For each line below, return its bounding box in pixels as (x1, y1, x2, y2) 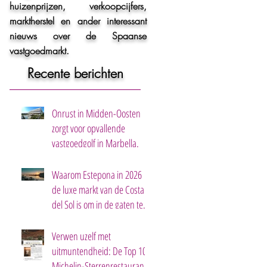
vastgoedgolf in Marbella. (52, 136, 139, 150)
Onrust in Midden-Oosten (52, 106, 141, 120)
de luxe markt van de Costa (52, 182, 144, 197)
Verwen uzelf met (52, 229, 111, 243)
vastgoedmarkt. (10, 44, 69, 57)
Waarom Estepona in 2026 (52, 167, 142, 182)
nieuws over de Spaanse (10, 29, 147, 42)
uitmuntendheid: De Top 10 (52, 244, 147, 258)
